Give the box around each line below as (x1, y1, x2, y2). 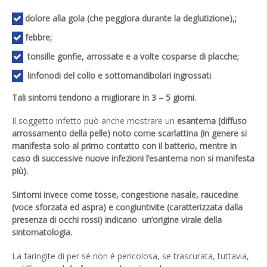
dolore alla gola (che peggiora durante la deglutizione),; (24, 12, 237, 24)
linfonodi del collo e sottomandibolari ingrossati (24, 69, 211, 81)
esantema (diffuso (177, 115, 247, 127)
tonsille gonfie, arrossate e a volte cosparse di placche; (24, 50, 239, 62)
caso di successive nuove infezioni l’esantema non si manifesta (12, 153, 254, 164)
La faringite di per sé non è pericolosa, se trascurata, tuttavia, (12, 250, 249, 262)
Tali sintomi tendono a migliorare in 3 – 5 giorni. (12, 91, 196, 103)
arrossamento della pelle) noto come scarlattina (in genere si (12, 128, 247, 139)
